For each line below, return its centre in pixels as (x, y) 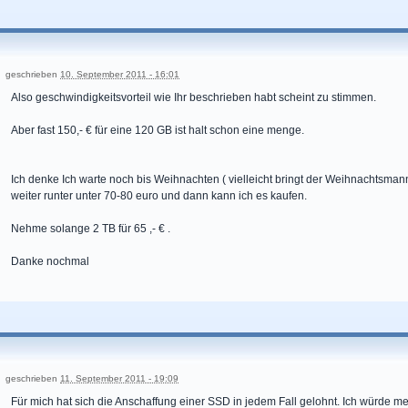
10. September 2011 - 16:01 (120, 75)
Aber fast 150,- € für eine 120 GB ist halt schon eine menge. (158, 131)
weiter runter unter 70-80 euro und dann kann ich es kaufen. (159, 196)
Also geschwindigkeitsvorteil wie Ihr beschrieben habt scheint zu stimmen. (194, 98)
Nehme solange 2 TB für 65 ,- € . (91, 229)
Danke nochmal (50, 262)
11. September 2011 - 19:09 (119, 379)
